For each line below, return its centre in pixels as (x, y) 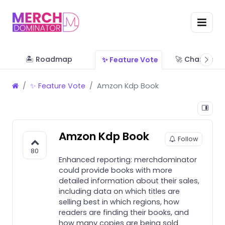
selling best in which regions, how (119, 202)
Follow (188, 139)
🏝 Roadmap (49, 59)
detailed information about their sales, (129, 181)
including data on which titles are (119, 191)
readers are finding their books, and (124, 212)
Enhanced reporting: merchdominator (128, 159)
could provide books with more (116, 170)
